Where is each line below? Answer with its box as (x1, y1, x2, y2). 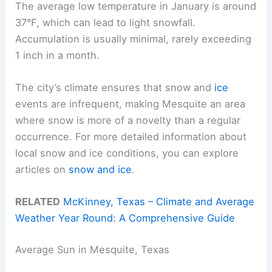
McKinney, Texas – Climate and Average (63, 195, 255, 208)
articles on (15, 163, 69, 175)
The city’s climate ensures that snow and (15, 81, 215, 93)
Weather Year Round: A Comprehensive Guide (15, 212, 236, 225)
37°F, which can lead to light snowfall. (15, 16, 196, 29)
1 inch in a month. (15, 49, 100, 61)
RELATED (15, 195, 61, 208)
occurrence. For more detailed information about (15, 130, 247, 143)
